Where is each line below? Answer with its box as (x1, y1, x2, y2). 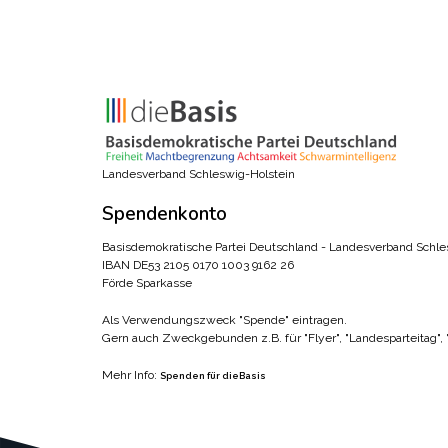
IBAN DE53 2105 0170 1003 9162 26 (102, 257, 294, 272)
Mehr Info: (102, 367, 160, 382)
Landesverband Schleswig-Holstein (102, 167, 295, 182)
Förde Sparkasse (102, 275, 192, 290)
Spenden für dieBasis (160, 369, 266, 381)
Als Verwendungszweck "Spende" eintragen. (102, 312, 347, 327)
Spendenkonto (102, 200, 227, 227)
